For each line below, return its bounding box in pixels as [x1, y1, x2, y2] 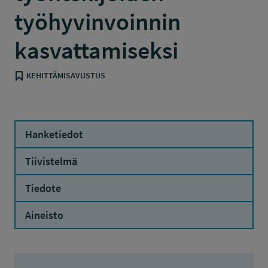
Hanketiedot [25, 127, 83, 141]
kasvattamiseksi [14, 35, 178, 65]
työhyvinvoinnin [14, 7, 181, 36]
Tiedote [25, 181, 61, 195]
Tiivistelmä [25, 154, 77, 168]
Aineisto [25, 208, 63, 222]
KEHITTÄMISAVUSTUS [26, 70, 105, 81]
